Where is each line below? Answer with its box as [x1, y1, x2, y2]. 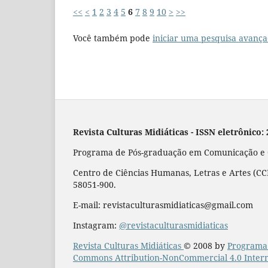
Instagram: [73, 219, 119, 231]
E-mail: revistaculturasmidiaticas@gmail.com [73, 199, 253, 211]
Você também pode [73, 32, 153, 44]
